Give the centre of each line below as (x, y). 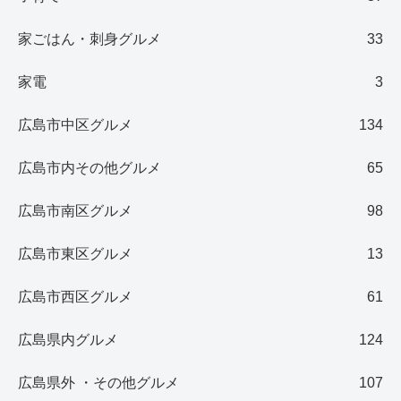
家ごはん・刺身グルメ (90, 39)
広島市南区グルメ (75, 211)
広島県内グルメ (68, 340)
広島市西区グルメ (75, 297)
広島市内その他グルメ (90, 168)
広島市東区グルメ (75, 254)
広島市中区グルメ (75, 125)
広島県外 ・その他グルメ (98, 383)
